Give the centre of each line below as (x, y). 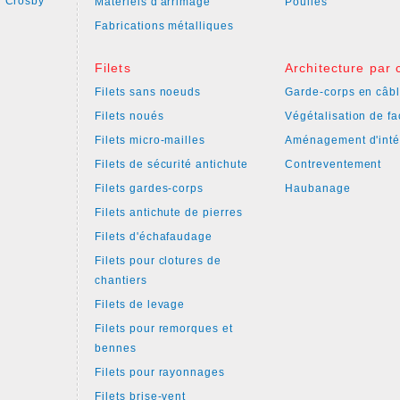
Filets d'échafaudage (154, 237)
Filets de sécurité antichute (171, 164)
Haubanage (318, 188)
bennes (116, 348)
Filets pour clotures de (158, 261)
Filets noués (129, 116)
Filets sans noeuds (148, 92)
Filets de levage (140, 304)
